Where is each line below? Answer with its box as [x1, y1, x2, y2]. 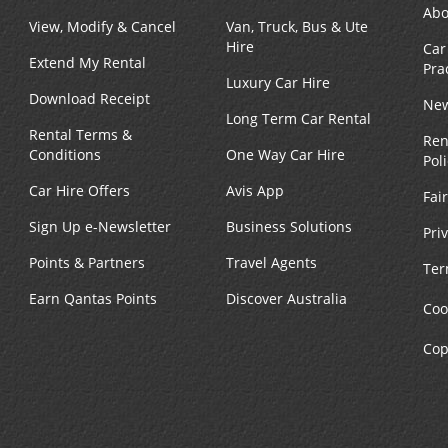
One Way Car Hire [226, 145, 345, 165]
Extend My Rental [28, 53, 146, 73]
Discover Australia [226, 289, 347, 309]
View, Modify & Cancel [28, 17, 176, 37]
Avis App [226, 181, 284, 201]
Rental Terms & [28, 125, 132, 145]
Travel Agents [226, 253, 317, 273]
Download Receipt [28, 89, 150, 109]
